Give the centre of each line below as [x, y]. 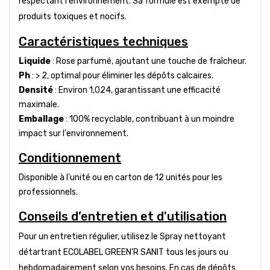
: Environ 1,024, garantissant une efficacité [137, 90]
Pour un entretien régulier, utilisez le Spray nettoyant [122, 236]
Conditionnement [70, 158]
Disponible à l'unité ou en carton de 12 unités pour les [121, 177]
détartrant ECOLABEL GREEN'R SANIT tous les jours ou [124, 252]
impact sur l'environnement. [74, 133]
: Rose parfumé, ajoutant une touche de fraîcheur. [149, 61]
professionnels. [48, 192]
